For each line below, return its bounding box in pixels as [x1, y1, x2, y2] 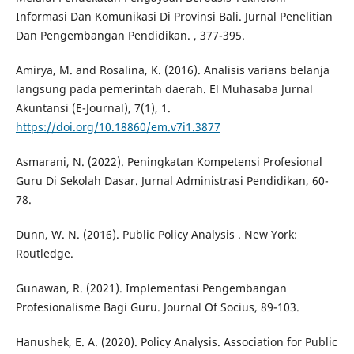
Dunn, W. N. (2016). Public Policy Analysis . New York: [15, 227, 297, 243]
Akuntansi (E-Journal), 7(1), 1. [15, 100, 171, 116]
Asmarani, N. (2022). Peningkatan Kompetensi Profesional [15, 154, 322, 170]
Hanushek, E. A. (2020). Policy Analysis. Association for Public [15, 334, 337, 350]
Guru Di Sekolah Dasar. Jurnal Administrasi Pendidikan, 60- [15, 173, 329, 189]
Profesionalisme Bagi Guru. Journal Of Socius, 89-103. [15, 299, 299, 315]
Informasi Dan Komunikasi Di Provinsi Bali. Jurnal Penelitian [15, 9, 333, 24]
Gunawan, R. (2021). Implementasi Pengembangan [15, 281, 287, 296]
